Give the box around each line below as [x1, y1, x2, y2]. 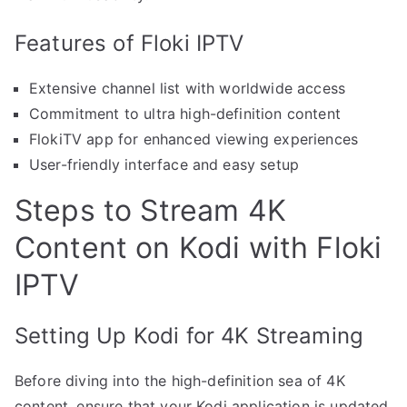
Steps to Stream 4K [15, 193, 286, 229]
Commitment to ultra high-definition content [29, 104, 341, 124]
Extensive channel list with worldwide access [29, 79, 346, 98]
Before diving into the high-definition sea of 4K [15, 372, 345, 391]
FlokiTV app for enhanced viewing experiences [29, 130, 359, 149]
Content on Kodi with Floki [15, 230, 382, 266]
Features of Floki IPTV [15, 30, 244, 57]
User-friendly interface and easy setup [29, 155, 300, 174]
